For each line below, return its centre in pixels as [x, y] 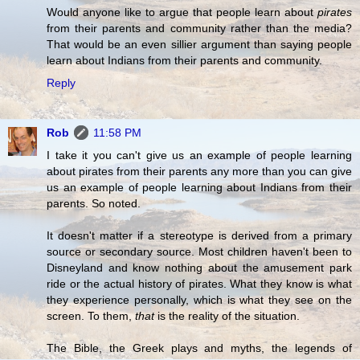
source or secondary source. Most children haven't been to [199, 251]
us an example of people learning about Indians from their [199, 187]
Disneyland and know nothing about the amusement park [199, 267]
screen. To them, [91, 315]
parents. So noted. [94, 203]
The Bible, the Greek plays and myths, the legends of [199, 348]
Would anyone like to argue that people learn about [182, 12]
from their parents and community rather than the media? [199, 28]
